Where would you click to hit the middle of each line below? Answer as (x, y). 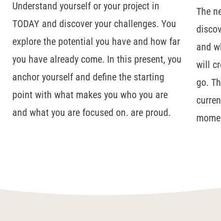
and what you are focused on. (72, 113)
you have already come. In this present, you (97, 59)
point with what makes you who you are (90, 95)
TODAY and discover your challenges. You (94, 24)
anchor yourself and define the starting (88, 77)
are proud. (151, 113)
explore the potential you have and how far (96, 42)
